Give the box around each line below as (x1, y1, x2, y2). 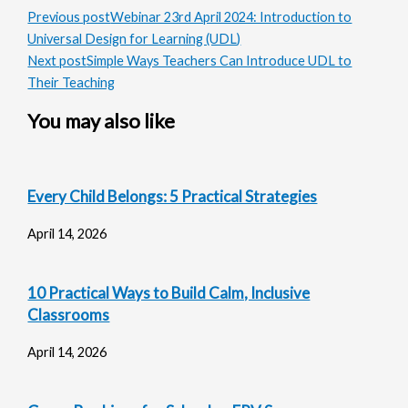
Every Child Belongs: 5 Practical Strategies (27, 187, 318, 207)
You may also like (27, 107, 176, 133)
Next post (27, 52, 87, 68)
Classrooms (27, 305, 110, 325)
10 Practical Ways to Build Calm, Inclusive (27, 283, 311, 303)
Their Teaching (27, 74, 116, 90)
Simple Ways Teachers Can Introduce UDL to (87, 52, 352, 68)
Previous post (27, 8, 111, 25)
